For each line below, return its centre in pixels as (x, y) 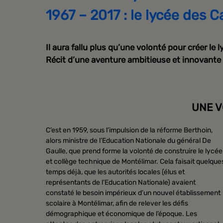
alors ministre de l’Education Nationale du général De (128, 140)
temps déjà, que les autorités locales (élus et (115, 172)
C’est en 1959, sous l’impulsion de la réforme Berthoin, (129, 130)
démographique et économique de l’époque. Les (121, 214)
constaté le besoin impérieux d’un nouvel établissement (133, 193)
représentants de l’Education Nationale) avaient (121, 182)
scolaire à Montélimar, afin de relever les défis (117, 203)
